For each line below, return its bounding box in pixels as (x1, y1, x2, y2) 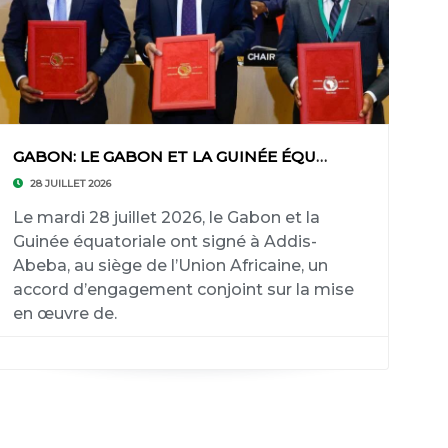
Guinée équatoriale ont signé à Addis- (12, 232, 317, 251)
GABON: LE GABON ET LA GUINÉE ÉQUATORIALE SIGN (315, 147, 327, 166)
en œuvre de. (12, 304, 117, 323)
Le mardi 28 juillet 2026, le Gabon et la (12, 208, 320, 227)
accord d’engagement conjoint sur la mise (12, 280, 354, 299)
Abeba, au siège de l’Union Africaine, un (12, 256, 328, 275)
